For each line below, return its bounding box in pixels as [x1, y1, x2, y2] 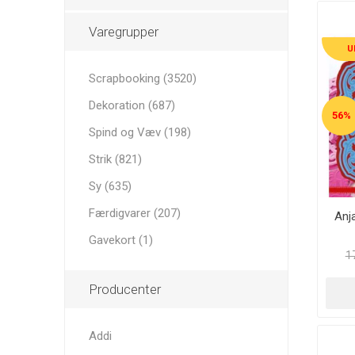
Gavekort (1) [88, 233, 153, 247]
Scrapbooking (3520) [88, 71, 197, 86]
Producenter [88, 281, 161, 297]
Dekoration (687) [88, 98, 175, 113]
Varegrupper [88, 24, 158, 40]
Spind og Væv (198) [88, 125, 191, 139]
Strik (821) [88, 152, 142, 166]
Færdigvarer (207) [88, 206, 181, 220]
